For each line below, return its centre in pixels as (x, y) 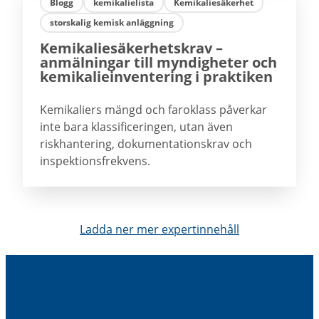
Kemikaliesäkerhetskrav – (131, 48)
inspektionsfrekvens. (95, 161)
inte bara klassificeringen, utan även (136, 127)
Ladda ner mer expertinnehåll (159, 229)
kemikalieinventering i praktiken (156, 77)
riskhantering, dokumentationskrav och (146, 144)
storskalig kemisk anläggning (112, 22)
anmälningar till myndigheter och (158, 62)
